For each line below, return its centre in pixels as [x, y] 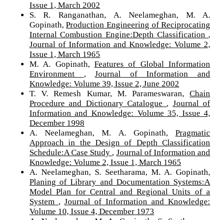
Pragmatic [193, 133]
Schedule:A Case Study [71, 152]
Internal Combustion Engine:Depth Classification [119, 34]
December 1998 [57, 123]
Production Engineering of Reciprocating [138, 25]
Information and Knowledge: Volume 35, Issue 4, [120, 113]
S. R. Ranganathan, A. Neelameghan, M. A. [120, 15]
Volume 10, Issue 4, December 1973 [92, 211]
